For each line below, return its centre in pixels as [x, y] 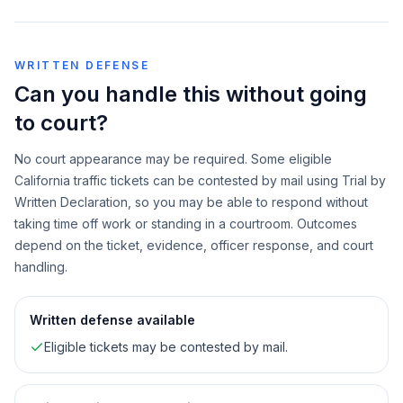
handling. [41, 267]
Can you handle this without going [191, 94]
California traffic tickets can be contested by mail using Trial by [200, 180]
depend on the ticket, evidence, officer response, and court [194, 245]
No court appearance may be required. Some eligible [173, 159]
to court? [61, 123]
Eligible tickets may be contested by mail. [166, 347]
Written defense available [112, 320]
